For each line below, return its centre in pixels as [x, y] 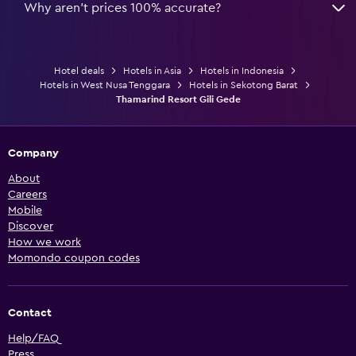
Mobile [25, 210]
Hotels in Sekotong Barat [243, 85]
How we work [44, 242]
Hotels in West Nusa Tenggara [104, 85]
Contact [30, 313]
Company [33, 153]
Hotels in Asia [152, 70]
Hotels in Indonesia [242, 70]
